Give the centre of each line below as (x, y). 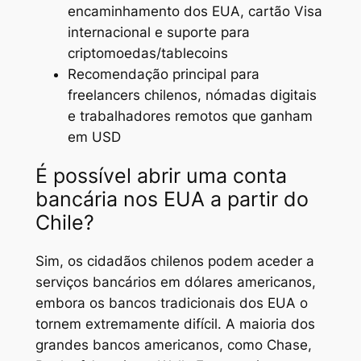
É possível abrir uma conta (161, 175)
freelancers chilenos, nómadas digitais (192, 95)
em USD (94, 137)
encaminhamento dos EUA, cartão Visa (195, 12)
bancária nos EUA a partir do (172, 199)
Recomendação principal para (163, 75)
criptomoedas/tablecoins (147, 54)
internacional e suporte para (158, 33)
